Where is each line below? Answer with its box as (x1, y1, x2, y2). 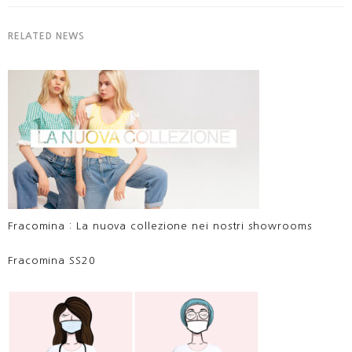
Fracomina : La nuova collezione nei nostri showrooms (8, 220, 312, 231)
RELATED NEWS (8, 31, 86, 41)
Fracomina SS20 (8, 255, 96, 266)
